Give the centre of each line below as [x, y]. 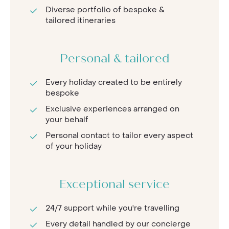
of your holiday [74, 146]
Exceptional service [114, 185]
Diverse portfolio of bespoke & [105, 9]
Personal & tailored [114, 59]
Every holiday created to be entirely [114, 82]
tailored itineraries [81, 20]
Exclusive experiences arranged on [112, 109]
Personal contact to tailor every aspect [119, 135]
